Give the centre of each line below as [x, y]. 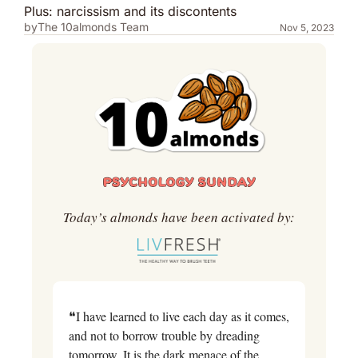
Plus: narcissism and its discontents [130, 11]
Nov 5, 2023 [307, 28]
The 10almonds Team [93, 27]
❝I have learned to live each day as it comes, [179, 316]
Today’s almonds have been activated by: [179, 217]
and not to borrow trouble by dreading [164, 335]
